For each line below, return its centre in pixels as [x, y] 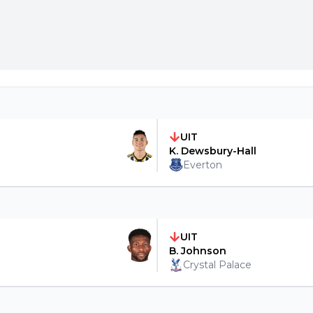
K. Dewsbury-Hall [212, 151]
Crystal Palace [217, 265]
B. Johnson [197, 251]
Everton [202, 165]
